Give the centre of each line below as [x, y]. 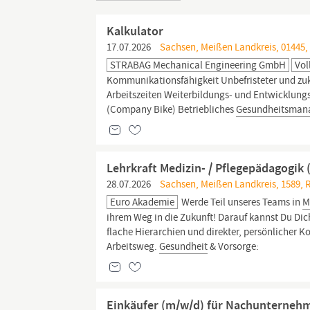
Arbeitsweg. [133, 246]
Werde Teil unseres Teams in [241, 202]
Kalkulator [135, 31]
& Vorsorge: [234, 246]
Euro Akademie [143, 202]
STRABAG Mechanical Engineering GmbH [198, 65]
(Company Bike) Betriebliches [172, 109]
